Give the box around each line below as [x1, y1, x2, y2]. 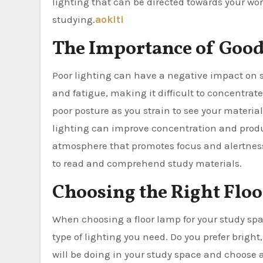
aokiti [95, 13, 124, 25]
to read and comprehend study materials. [52, 157, 242, 169]
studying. [52, 13, 95, 25]
